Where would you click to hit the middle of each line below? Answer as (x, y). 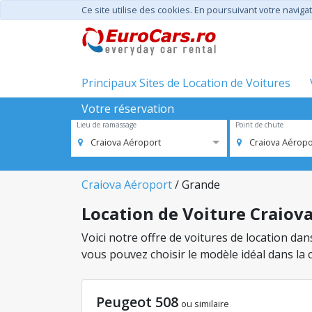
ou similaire (205, 304)
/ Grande (196, 185)
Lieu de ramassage (107, 125)
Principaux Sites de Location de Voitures (186, 83)
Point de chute (259, 125)
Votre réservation (128, 109)
